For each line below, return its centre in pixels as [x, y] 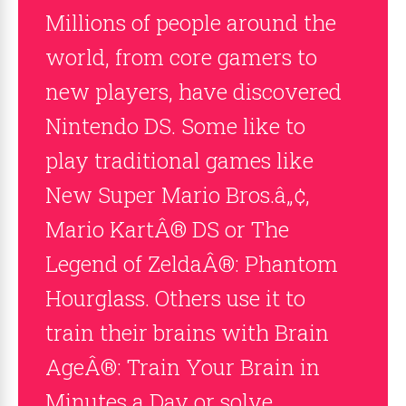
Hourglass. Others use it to [175, 298]
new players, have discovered [193, 91]
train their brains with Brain [187, 332]
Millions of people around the [191, 22]
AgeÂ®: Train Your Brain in [183, 367]
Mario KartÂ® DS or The [167, 229]
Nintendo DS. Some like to [175, 126]
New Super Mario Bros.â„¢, [178, 194]
